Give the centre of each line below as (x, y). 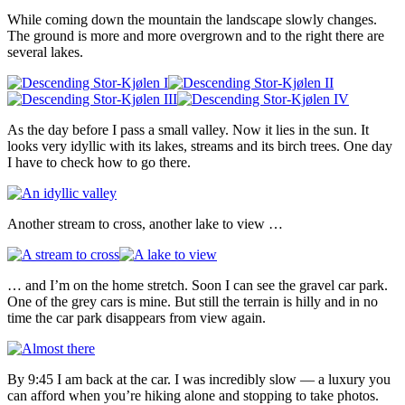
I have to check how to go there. (99, 163)
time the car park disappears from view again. (137, 318)
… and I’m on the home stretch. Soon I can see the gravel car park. (198, 286)
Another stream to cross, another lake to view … (145, 224)
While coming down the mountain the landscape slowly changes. (192, 20)
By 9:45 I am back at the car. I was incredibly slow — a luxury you (199, 380)
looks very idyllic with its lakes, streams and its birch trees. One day (200, 146)
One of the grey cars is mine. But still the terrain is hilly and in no (193, 302)
